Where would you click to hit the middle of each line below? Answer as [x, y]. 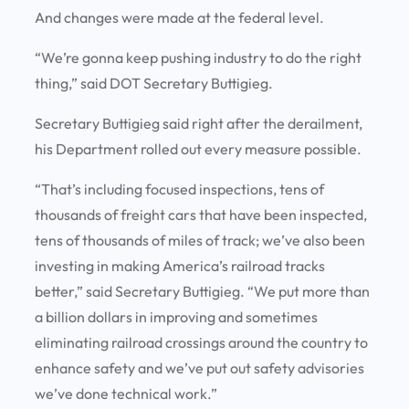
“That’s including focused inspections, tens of [179, 189]
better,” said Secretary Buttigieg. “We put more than [202, 292]
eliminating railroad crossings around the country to [201, 343]
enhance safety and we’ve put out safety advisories [199, 368]
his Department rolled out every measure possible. [199, 149]
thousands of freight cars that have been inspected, [201, 215]
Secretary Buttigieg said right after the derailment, [199, 124]
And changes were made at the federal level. [182, 18]
